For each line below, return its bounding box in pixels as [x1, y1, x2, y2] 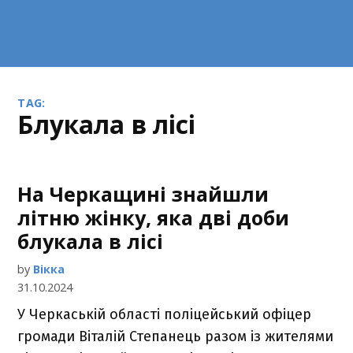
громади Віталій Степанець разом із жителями [17, 328, 334, 345]
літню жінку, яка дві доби [17, 204, 290, 231]
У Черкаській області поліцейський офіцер [17, 306, 312, 323]
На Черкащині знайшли [17, 180, 269, 207]
